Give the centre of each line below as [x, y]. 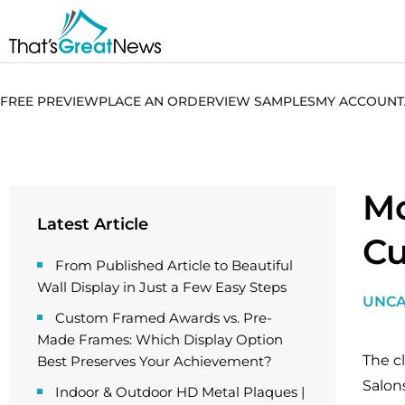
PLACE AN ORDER [157, 101]
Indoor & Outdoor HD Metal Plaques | [180, 392]
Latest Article [93, 224]
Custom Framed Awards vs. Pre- [164, 318]
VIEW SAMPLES [265, 101]
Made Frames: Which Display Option [160, 339]
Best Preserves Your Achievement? [155, 361]
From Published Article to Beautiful [174, 265]
